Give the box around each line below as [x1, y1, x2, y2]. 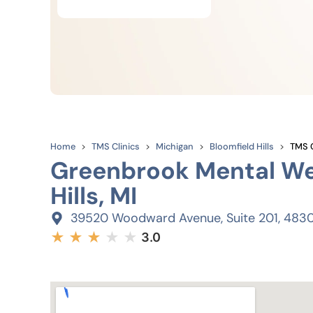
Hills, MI [50, 180, 137, 212]
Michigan [156, 140, 194, 152]
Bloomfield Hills [210, 140, 274, 152]
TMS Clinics [92, 140, 140, 152]
